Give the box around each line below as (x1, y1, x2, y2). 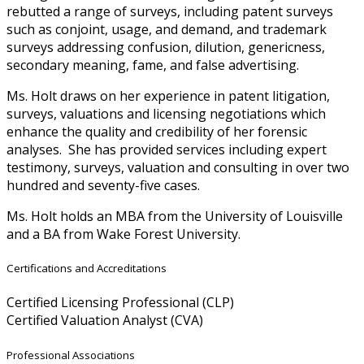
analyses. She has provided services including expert (6, 141, 327, 158)
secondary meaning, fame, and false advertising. (6, 56, 299, 74)
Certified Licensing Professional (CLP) (6, 293, 234, 312)
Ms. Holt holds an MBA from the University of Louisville (6, 207, 343, 225)
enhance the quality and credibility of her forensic (6, 123, 307, 141)
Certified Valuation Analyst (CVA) (6, 311, 203, 330)
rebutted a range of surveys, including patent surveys (6, 2, 333, 20)
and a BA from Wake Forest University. (6, 225, 240, 243)
